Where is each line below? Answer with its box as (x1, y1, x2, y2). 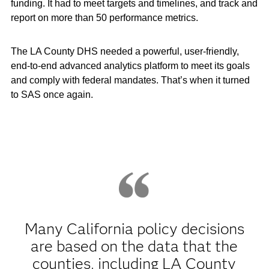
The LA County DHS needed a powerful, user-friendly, (10, 46, 239, 56)
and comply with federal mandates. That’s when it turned (10, 75, 250, 85)
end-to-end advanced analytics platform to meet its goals (10, 61, 250, 71)
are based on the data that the (31, 237, 238, 256)
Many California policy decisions (24, 219, 244, 238)
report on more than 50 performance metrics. (10, 13, 201, 23)
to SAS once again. (10, 89, 95, 100)
